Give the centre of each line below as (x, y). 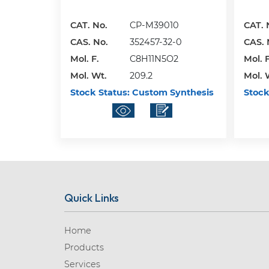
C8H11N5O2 (154, 59)
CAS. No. (89, 42)
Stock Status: (100, 92)
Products (84, 248)
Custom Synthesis (171, 92)
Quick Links (91, 198)
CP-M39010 (154, 25)
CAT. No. (89, 25)
